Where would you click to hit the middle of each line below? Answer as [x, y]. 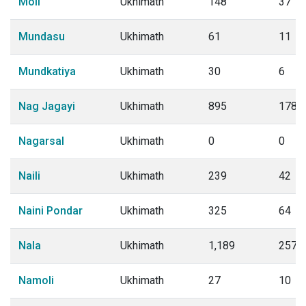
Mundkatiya [47, 71]
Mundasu [42, 37]
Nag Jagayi [47, 106]
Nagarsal [41, 141]
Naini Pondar [51, 211]
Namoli [36, 280]
